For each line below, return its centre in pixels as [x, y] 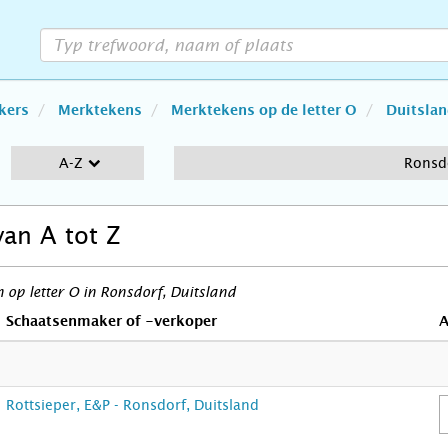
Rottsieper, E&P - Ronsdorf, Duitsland [132, 405]
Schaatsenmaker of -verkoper [111, 322]
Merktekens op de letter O [264, 111]
